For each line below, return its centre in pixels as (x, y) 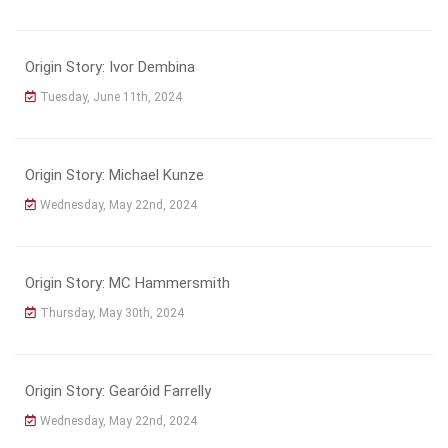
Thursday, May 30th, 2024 (112, 312)
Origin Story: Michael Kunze (114, 174)
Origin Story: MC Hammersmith (127, 282)
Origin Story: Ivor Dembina (110, 66)
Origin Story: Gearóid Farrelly (118, 390)
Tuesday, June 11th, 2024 (111, 96)
